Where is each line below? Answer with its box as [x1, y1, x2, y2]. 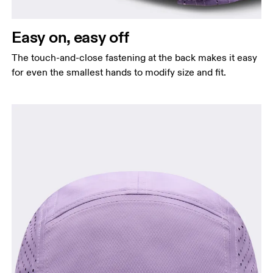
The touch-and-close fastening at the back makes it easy [12, 52, 258, 65]
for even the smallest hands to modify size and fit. [12, 66, 227, 79]
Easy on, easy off [12, 27, 129, 48]
